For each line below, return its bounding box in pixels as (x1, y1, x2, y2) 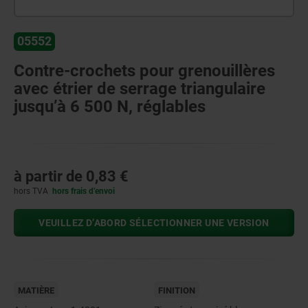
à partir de (14, 167, 86, 185)
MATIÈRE (18, 285, 54, 296)
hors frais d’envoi (52, 186, 115, 196)
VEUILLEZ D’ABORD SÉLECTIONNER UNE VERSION (38, 217, 269, 228)
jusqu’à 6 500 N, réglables (14, 96, 206, 116)
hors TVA (14, 186, 48, 196)
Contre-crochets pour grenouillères (14, 60, 275, 80)
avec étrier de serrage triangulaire (14, 78, 265, 98)
